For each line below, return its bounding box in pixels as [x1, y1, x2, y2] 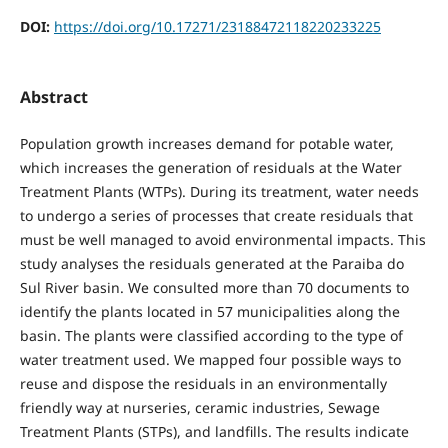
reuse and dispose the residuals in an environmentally [19, 374, 387, 394]
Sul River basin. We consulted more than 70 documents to [19, 278, 409, 298]
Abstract [19, 86, 88, 108]
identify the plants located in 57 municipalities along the [19, 302, 400, 322]
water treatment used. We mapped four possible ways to [19, 350, 401, 370]
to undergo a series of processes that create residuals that [19, 206, 413, 226]
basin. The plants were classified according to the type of [19, 326, 403, 346]
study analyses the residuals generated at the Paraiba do [19, 254, 404, 274]
